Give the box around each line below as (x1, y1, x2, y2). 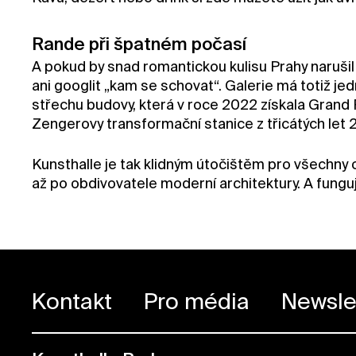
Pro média (144, 291, 250, 314)
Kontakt (32, 291, 112, 314)
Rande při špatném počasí (32, 36, 246, 54)
